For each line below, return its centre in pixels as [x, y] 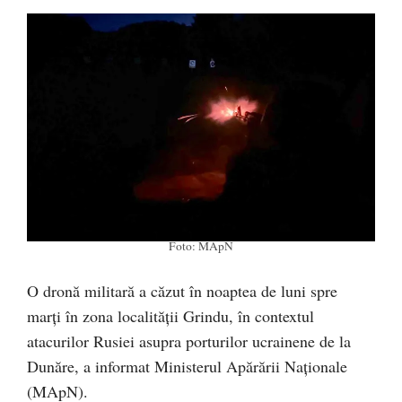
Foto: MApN [201, 245]
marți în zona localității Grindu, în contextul [170, 315]
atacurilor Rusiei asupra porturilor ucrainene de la [189, 341]
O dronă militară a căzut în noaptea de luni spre [182, 290]
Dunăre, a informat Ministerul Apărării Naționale [187, 366]
